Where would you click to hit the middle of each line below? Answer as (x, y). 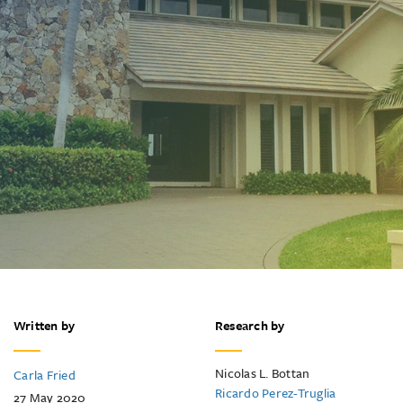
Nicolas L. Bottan (263, 373)
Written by (45, 325)
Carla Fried (45, 375)
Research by (250, 325)
